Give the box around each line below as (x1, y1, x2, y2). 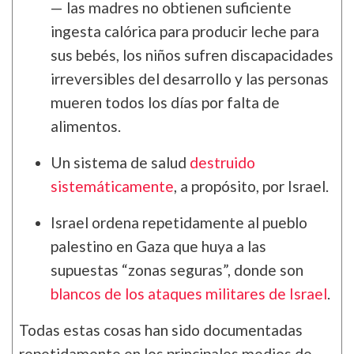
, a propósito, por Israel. (174, 176, 329, 195)
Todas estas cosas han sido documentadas (19, 320, 303, 339)
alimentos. (51, 116, 121, 135)
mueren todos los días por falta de (51, 92, 280, 111)
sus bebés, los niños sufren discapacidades (51, 45, 333, 64)
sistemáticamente (51, 176, 174, 195)
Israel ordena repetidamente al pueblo (51, 213, 307, 232)
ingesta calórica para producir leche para (51, 21, 319, 40)
